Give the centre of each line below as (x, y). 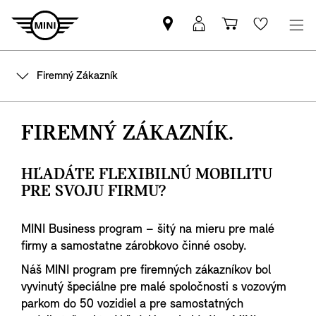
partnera (195, 65)
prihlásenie (236, 48)
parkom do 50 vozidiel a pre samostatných (132, 304)
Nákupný (260, 31)
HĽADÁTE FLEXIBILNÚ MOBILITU (147, 175)
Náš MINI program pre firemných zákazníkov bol (146, 271)
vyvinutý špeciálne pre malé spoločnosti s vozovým (154, 287)
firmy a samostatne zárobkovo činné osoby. (134, 247)
